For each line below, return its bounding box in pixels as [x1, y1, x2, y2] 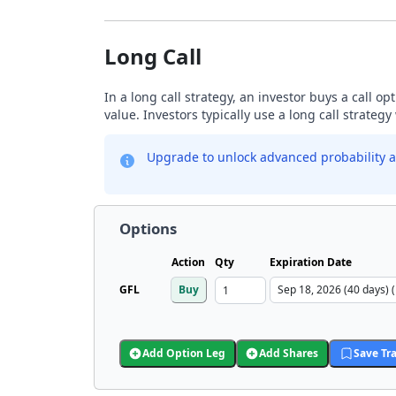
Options [119, 218, 177, 239]
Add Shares [259, 346, 318, 361]
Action [171, 255, 205, 270]
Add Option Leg [142, 346, 225, 361]
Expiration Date [270, 255, 352, 270]
